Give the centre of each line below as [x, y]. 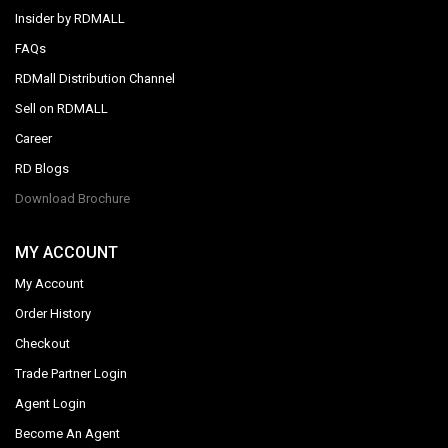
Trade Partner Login [71, 373]
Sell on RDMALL [61, 108]
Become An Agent [67, 433]
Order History [53, 313]
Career [33, 138]
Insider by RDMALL [70, 18]
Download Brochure [72, 198]
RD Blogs [42, 168]
